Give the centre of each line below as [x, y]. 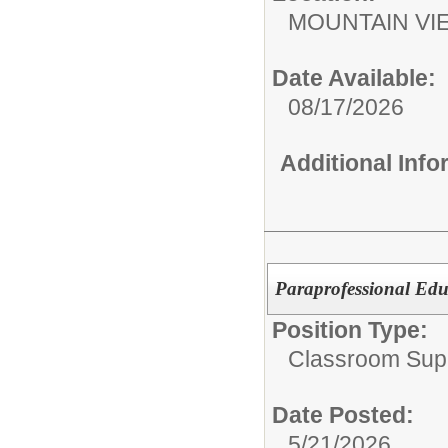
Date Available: [354, 77]
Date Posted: [343, 414]
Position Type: [350, 329]
